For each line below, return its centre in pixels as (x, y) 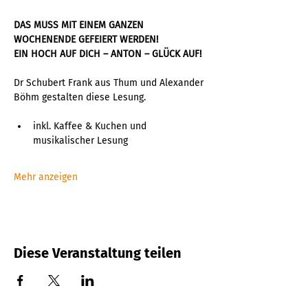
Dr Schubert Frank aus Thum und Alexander (110, 83)
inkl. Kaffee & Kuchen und (91, 126)
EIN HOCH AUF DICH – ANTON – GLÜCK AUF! (108, 54)
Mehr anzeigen (46, 177)
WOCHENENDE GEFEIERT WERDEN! (86, 40)
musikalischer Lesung (80, 141)
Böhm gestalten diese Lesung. (80, 98)
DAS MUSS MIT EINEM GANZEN (80, 25)
